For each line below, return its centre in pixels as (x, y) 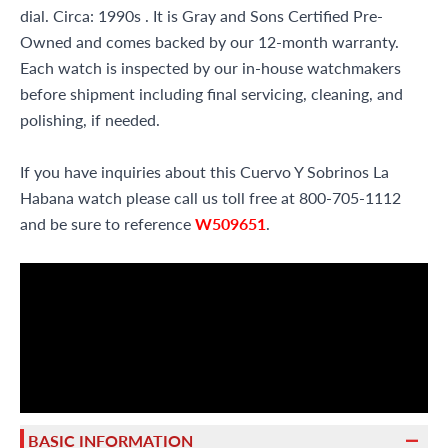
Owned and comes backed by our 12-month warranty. (209, 41)
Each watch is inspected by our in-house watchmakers (210, 67)
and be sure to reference (107, 223)
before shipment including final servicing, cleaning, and (211, 93)
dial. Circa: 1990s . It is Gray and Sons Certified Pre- (201, 15)
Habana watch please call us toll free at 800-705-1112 (210, 197)
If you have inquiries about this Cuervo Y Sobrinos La (204, 171)
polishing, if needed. (90, 119)
